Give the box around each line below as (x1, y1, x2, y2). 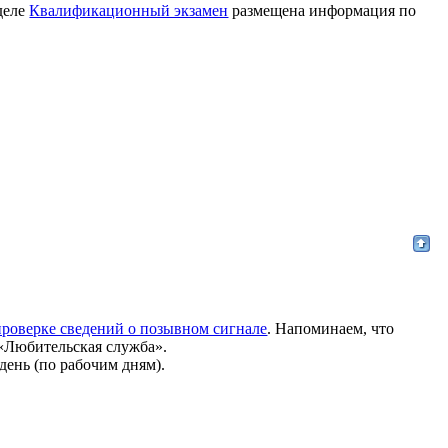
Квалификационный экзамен (29, 2, 229, 19)
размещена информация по (228, 2, 417, 19)
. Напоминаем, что (267, 320, 395, 337)
